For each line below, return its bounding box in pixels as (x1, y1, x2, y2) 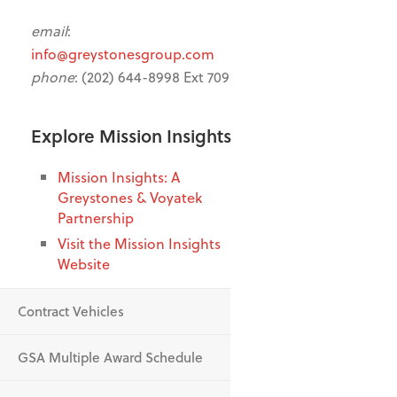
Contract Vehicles (18, 300, 124, 321)
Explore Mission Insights (31, 121, 231, 149)
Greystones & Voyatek (58, 186, 202, 207)
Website (58, 253, 113, 274)
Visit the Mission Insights (58, 232, 221, 253)
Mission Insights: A (58, 166, 180, 187)
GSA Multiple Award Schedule (18, 346, 203, 367)
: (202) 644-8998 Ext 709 (74, 66, 230, 87)
